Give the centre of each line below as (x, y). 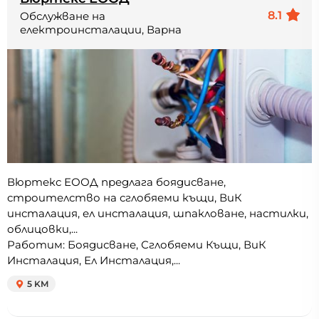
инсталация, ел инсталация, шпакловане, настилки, (158, 214)
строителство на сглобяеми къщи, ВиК (125, 198)
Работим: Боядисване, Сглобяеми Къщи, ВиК (137, 245)
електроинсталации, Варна (101, 30)
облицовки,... (42, 229)
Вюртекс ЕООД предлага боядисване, (116, 182)
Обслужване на (63, 16)
